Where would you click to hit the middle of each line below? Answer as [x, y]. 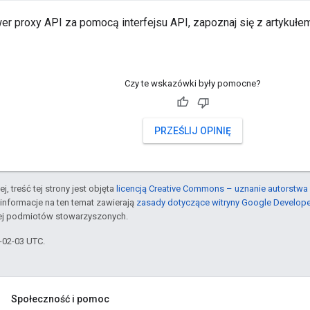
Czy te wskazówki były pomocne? [193, 84]
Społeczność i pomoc [60, 299]
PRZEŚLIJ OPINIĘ [193, 131]
